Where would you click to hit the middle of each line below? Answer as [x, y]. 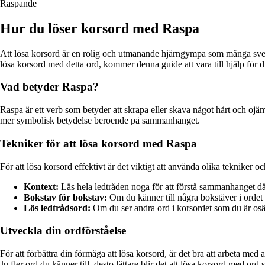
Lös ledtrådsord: [57, 208]
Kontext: [41, 186]
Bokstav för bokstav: [65, 197]
